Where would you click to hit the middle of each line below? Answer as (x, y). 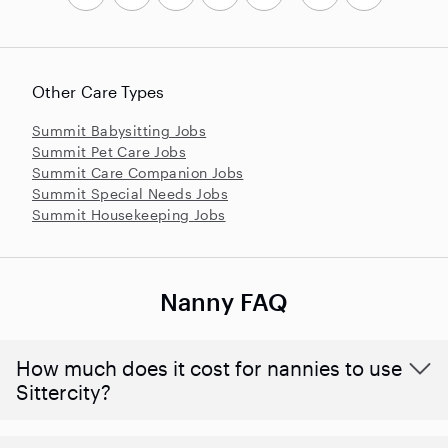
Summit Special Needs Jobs (130, 193)
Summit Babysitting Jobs (119, 130)
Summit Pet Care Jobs (109, 151)
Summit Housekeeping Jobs (129, 214)
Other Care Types (98, 91)
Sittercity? (63, 391)
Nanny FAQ (224, 301)
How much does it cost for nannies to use (209, 367)
